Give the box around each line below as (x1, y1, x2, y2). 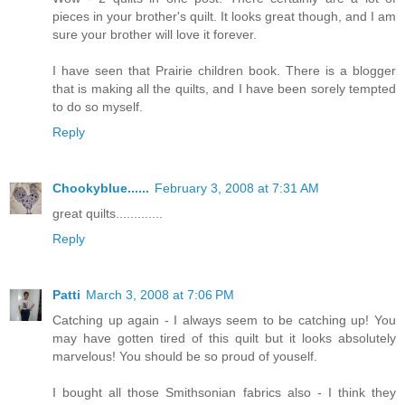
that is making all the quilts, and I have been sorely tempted (52, 80, 396, 96)
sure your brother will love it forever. (52, 26, 257, 42)
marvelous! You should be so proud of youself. (52, 348, 317, 363)
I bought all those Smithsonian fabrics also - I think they (52, 384, 396, 400)
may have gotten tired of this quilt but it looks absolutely (52, 330, 396, 345)
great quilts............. (52, 205, 163, 221)
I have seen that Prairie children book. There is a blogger (52, 62, 396, 78)
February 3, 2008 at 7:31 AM (155, 180, 319, 195)
